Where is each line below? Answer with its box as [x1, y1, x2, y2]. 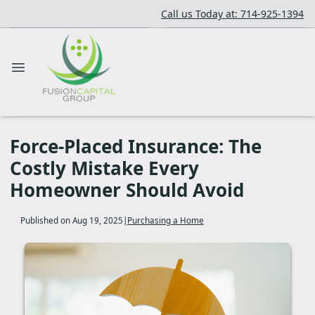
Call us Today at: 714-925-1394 [161, 7, 304, 20]
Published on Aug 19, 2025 [20, 214, 123, 226]
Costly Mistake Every [10, 155, 199, 181]
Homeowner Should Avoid [10, 177, 244, 202]
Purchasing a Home [127, 214, 204, 226]
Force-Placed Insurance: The [10, 134, 262, 159]
